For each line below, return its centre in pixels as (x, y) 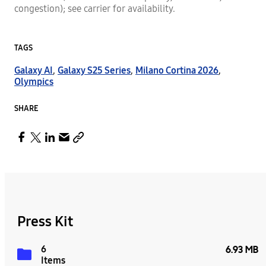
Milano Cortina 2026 (177, 70)
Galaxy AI (34, 70)
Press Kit (45, 221)
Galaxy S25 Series (94, 70)
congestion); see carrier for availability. (95, 8)
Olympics (34, 81)
